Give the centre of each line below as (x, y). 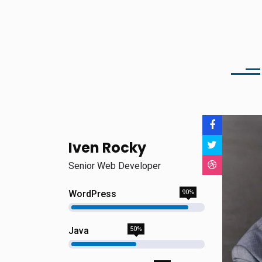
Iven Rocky (107, 148)
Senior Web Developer (115, 166)
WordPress (92, 194)
